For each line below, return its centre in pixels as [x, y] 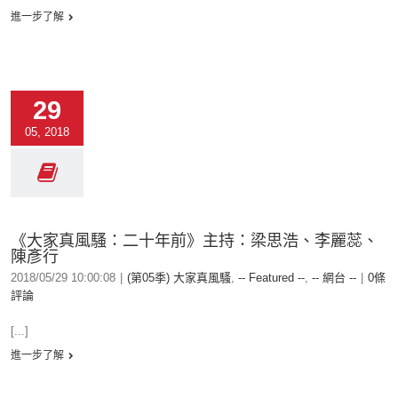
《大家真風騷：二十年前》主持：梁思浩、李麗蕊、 [195, 241]
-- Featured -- [271, 278]
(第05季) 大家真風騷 [179, 278]
